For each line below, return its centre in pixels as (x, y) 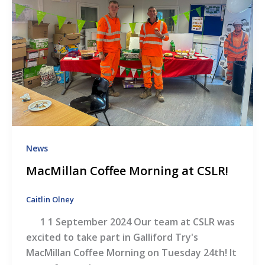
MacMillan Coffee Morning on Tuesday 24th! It (131, 252)
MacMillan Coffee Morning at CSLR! (127, 171)
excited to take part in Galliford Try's (112, 237)
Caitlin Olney (50, 200)
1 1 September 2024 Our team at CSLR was (130, 222)
